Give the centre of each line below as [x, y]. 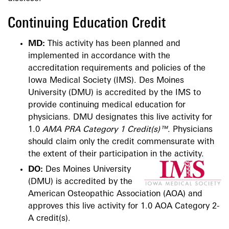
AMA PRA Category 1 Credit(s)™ [105, 130]
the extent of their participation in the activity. [116, 155]
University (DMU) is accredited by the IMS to [114, 93]
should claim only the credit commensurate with [121, 142]
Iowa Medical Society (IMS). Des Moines [106, 81]
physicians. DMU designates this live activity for [120, 118]
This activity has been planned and [114, 44]
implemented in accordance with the [99, 56]
